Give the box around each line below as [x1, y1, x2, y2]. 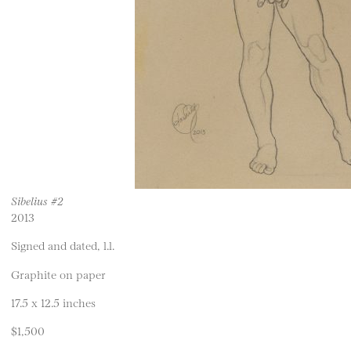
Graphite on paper [11, 266, 106, 281]
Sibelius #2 [11, 193, 63, 208]
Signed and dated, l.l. [11, 237, 114, 253]
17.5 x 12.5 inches [11, 295, 96, 310]
